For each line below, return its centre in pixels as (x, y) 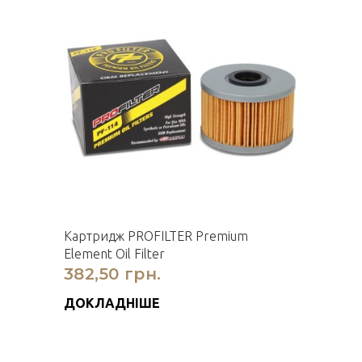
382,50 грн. (113, 274)
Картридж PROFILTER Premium (156, 236)
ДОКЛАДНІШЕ (112, 303)
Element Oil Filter (114, 254)
